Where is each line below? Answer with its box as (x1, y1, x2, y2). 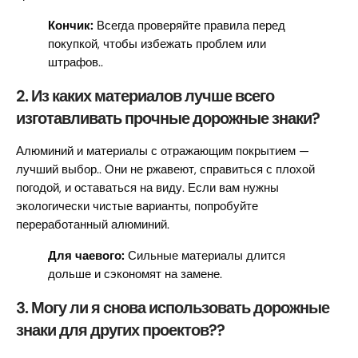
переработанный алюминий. (16, 217, 169, 233)
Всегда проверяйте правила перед (93, 18, 285, 34)
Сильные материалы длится (125, 248, 285, 265)
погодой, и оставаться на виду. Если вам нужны (16, 180, 279, 197)
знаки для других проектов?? (16, 320, 225, 341)
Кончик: (48, 18, 93, 34)
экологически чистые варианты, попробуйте (16, 198, 258, 215)
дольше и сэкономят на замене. (48, 266, 222, 283)
